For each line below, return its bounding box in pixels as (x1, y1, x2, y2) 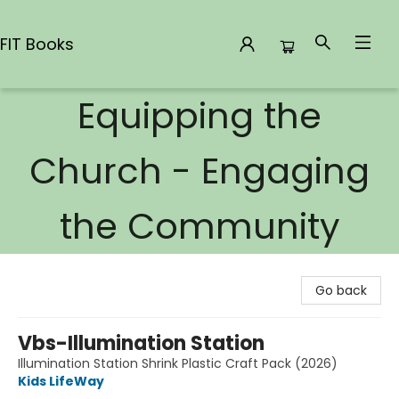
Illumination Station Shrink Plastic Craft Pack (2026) (18, 354, 338, 372)
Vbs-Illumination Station (18, 330, 265, 357)
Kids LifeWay (18, 372, 104, 390)
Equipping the (77, 91, 322, 141)
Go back (315, 281, 367, 299)
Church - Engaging (29, 146, 370, 196)
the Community (59, 201, 340, 251)
